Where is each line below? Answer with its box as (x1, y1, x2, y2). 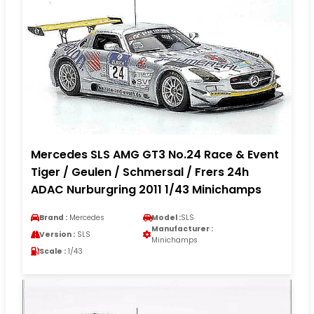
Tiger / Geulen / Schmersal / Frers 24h (31, 164, 249, 181)
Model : (151, 212, 181, 224)
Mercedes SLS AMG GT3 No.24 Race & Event (31, 146, 279, 163)
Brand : (39, 212, 67, 224)
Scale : (39, 246, 66, 257)
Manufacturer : (151, 224, 213, 235)
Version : (39, 229, 75, 240)
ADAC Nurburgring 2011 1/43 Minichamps (31, 182, 261, 198)
